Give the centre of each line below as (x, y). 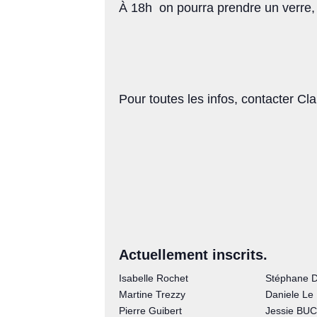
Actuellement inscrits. (193, 255)
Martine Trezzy (152, 295)
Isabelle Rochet (154, 278)
